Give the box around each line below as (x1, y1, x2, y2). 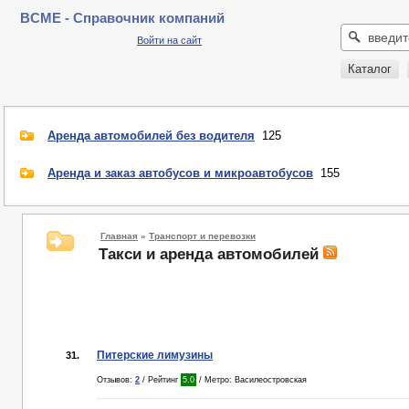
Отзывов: (97, 375, 135, 384)
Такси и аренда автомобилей (99, 246, 323, 263)
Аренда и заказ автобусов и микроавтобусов (47, 166, 313, 180)
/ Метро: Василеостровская (196, 375, 307, 384)
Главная (100, 231, 138, 241)
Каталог (348, 62, 392, 76)
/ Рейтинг (140, 375, 181, 384)
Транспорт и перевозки (149, 231, 256, 241)
